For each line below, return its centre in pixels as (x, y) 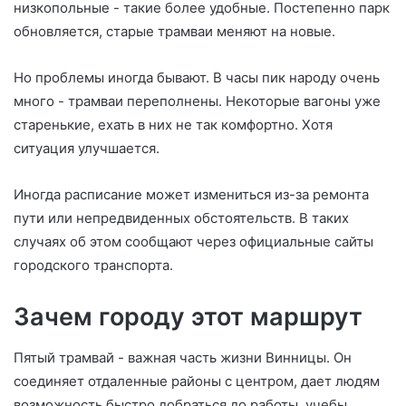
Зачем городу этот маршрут (188, 317)
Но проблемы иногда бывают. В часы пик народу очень (197, 78)
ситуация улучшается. (87, 149)
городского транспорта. (93, 266)
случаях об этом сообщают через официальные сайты (193, 242)
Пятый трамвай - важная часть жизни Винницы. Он (183, 357)
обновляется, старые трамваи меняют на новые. (174, 32)
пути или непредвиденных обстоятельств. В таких (181, 218)
